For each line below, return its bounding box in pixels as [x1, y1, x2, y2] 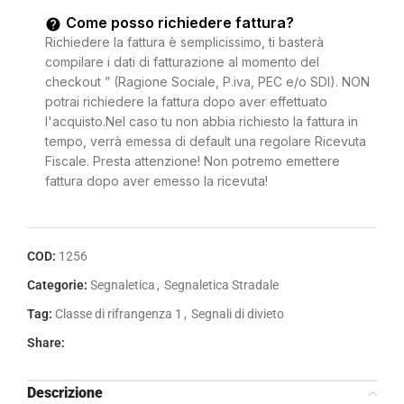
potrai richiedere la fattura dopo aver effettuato [45, 94, 327, 110]
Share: [27, 335, 65, 351]
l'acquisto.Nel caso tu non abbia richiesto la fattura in [45, 114, 358, 130]
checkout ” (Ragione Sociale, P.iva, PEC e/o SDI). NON [45, 74, 370, 90]
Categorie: [27, 278, 87, 293]
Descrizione [27, 384, 103, 402]
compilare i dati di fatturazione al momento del [45, 54, 319, 70]
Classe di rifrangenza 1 [55, 307, 182, 322]
